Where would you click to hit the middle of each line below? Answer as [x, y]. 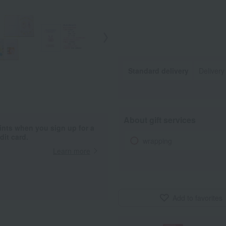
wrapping [157, 140]
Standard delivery [158, 71]
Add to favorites [197, 198]
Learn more [72, 151]
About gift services [160, 120]
